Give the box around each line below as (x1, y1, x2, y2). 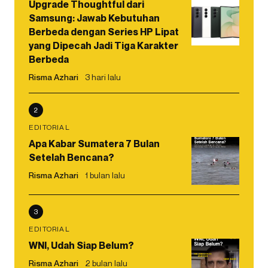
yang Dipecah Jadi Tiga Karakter (29, 39, 178, 51)
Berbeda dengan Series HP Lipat (29, 25, 179, 38)
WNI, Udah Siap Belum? (29, 239, 134, 251)
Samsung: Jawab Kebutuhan (29, 11, 160, 24)
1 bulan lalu (85, 169, 125, 180)
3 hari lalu (85, 71, 121, 82)
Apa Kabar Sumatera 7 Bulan (29, 137, 160, 150)
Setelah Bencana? (29, 151, 114, 163)
